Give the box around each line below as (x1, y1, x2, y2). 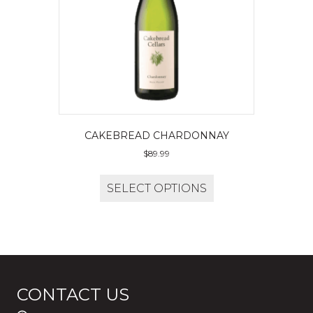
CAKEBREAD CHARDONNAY (84, 129, 229, 142)
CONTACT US (17, 284, 129, 305)
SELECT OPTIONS (106, 181, 207, 195)
